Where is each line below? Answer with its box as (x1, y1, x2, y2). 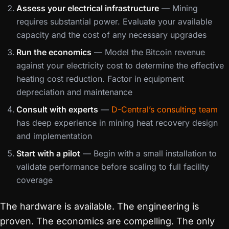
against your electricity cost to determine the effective (16, 60, 224, 71)
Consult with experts (16, 104, 98, 114)
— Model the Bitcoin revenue (91, 47, 205, 57)
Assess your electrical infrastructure (16, 3, 159, 13)
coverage (16, 175, 53, 185)
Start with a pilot (16, 148, 80, 158)
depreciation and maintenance (16, 87, 132, 97)
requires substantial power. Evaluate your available (16, 16, 212, 27)
